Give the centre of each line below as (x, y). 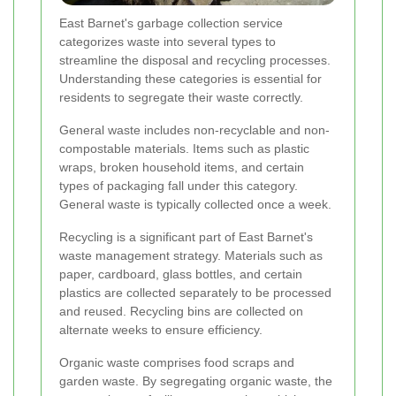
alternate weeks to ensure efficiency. (161, 329)
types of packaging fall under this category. (179, 185)
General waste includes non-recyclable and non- (194, 129)
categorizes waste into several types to (168, 41)
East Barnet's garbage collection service (171, 23)
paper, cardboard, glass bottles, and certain (181, 274)
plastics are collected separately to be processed (195, 292)
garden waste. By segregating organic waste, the (196, 381)
